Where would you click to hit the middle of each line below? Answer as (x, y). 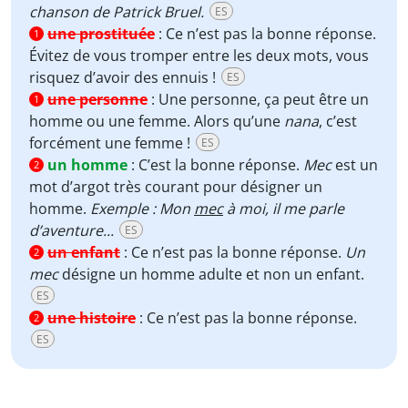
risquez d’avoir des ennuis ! (124, 77)
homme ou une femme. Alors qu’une (157, 121)
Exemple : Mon (142, 209)
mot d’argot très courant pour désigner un (176, 187)
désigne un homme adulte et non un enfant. (211, 274)
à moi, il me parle (284, 209)
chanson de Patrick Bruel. (117, 12)
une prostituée (101, 34)
